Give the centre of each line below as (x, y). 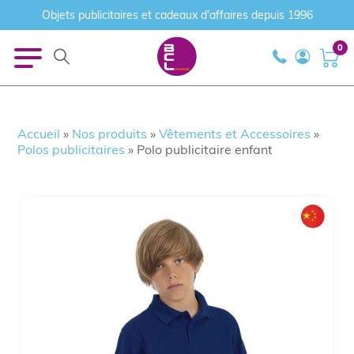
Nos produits (110, 134)
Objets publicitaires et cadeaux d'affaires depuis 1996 (177, 15)
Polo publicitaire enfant (205, 149)
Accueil (39, 134)
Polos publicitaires (72, 149)
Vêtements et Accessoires (235, 134)
